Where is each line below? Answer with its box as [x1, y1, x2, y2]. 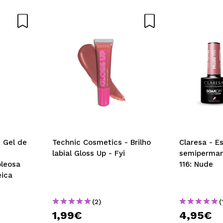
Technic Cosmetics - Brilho [52, 137, 151, 147]
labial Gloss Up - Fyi [52, 148, 125, 158]
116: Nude [179, 159, 213, 169]
